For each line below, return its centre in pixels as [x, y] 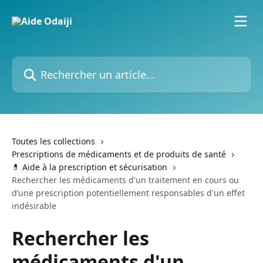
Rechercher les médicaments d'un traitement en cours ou [125, 180]
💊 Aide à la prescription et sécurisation [90, 167]
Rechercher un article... [62, 63]
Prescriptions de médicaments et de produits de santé [119, 154]
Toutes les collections [53, 141]
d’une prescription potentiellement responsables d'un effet [128, 193]
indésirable [34, 206]
